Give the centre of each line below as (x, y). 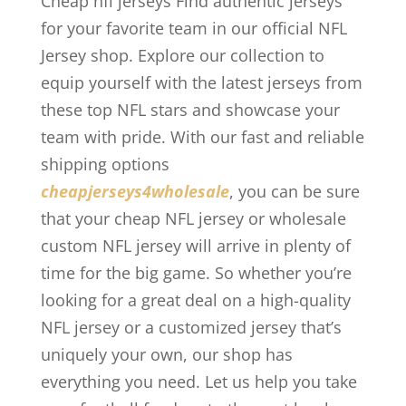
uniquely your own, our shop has (166, 354)
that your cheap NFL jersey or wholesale (193, 218)
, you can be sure (294, 191)
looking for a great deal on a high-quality (195, 300)
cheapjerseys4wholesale (135, 191)
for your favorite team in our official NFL (193, 28)
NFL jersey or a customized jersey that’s (191, 327)
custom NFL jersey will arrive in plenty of (195, 246)
